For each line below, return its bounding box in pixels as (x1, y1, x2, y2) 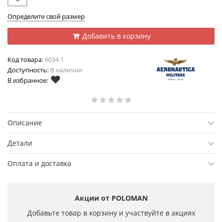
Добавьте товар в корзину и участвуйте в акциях (27, 208, 195, 218)
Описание (7, 117, 42, 127)
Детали (7, 138, 32, 148)
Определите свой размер (7, 11, 85, 21)
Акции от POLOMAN (74, 193, 148, 203)
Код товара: (7, 55, 43, 64)
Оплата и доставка (7, 158, 71, 168)
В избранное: (7, 75, 48, 85)
